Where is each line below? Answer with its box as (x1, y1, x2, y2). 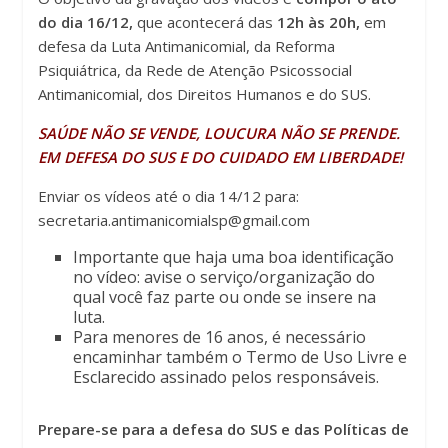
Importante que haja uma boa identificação (73, 245, 395, 268)
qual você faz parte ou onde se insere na (73, 285, 377, 308)
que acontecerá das (133, 11, 278, 32)
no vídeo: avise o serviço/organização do (73, 265, 376, 288)
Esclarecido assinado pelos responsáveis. (73, 365, 380, 388)
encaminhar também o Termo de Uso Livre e (73, 345, 408, 368)
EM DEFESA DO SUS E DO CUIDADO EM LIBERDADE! (38, 146, 404, 167)
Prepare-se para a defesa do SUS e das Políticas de (38, 418, 410, 439)
